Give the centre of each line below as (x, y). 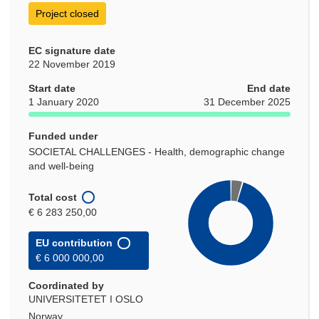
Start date (52, 89)
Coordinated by (66, 286)
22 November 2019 (72, 64)
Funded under (63, 136)
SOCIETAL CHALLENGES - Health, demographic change (157, 152)
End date (269, 89)
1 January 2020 (64, 102)
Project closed (67, 14)
